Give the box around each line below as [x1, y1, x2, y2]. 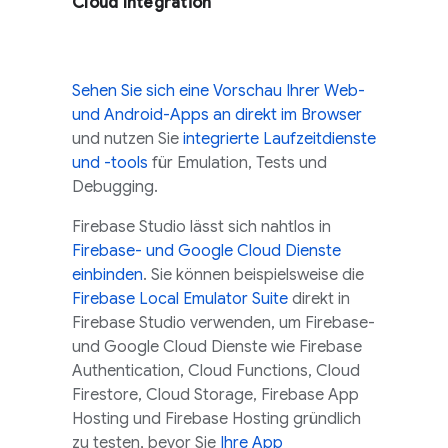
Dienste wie [207, 337, 299, 357]
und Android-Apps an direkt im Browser [72, 105, 362, 125]
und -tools [72, 153, 148, 173]
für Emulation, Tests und [148, 153, 327, 173]
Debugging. [72, 177, 158, 197]
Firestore [72, 385, 138, 405]
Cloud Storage [146, 385, 253, 405]
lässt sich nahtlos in [186, 217, 331, 237]
